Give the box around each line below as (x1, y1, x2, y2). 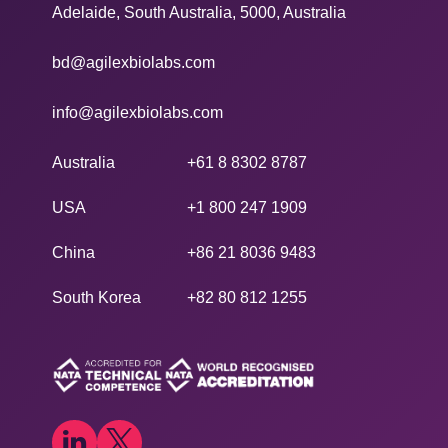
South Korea (52, 288, 141, 306)
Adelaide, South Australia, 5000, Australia (52, 3, 346, 21)
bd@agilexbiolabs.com (52, 53, 215, 71)
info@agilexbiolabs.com (52, 103, 223, 121)
